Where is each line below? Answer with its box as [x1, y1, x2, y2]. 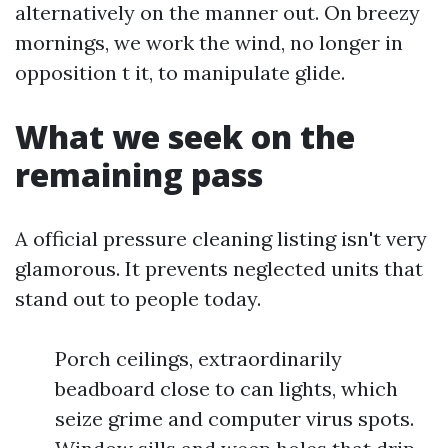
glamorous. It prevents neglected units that [15, 256, 423, 281]
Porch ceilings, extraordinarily [55, 346, 342, 371]
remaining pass [15, 153, 263, 196]
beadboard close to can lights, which [55, 376, 398, 401]
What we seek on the [15, 115, 355, 158]
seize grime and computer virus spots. [55, 406, 414, 431]
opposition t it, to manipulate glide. [15, 60, 345, 85]
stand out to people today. [15, 286, 261, 311]
